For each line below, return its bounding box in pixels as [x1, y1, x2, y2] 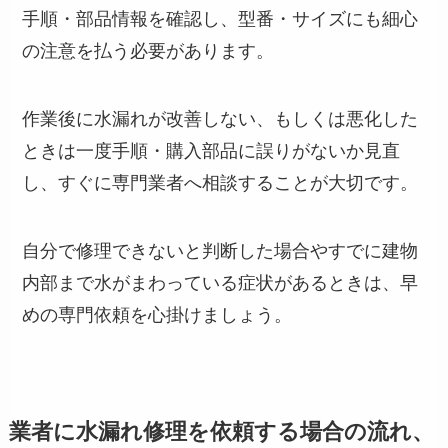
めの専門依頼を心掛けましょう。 [22, 304, 293, 325]
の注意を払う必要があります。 [22, 41, 275, 62]
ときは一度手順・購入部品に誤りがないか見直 [22, 141, 401, 162]
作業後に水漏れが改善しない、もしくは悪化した [22, 109, 419, 130]
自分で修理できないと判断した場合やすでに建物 [22, 240, 419, 261]
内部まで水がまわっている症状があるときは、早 [22, 272, 419, 293]
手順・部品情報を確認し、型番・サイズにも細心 [22, 9, 419, 30]
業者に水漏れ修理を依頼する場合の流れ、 [8, 419, 434, 444]
